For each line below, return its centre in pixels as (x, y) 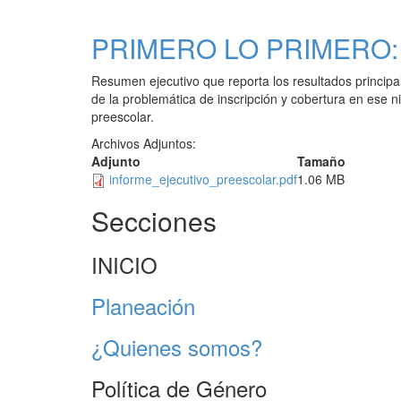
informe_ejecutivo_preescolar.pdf (203, 179)
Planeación (143, 306)
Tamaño (321, 161)
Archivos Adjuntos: (145, 143)
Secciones (154, 221)
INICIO (124, 264)
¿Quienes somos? (177, 347)
